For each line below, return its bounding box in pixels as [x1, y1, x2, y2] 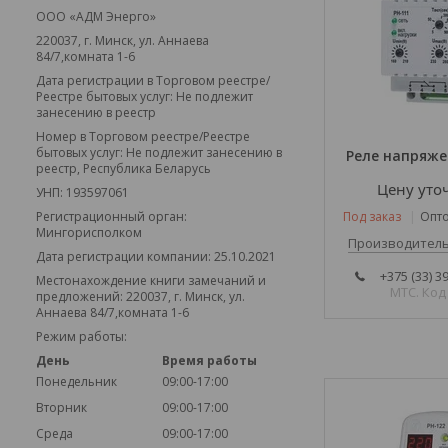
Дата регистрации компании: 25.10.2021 [36, 248, 276, 265]
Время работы [162, 352, 257, 369]
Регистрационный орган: [36, 208, 187, 225]
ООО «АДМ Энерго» [36, 8, 156, 25]
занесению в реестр [36, 104, 156, 121]
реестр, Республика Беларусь [36, 160, 211, 177]
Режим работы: [36, 328, 127, 345]
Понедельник [36, 373, 117, 390]
